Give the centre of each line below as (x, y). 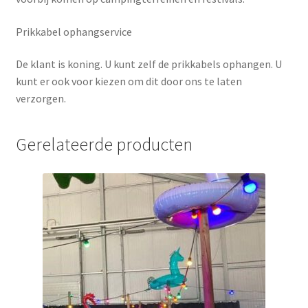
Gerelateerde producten (104, 144)
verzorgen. (42, 99)
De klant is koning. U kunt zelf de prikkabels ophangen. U (148, 64)
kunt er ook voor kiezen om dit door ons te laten (129, 81)
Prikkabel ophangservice (74, 31)
